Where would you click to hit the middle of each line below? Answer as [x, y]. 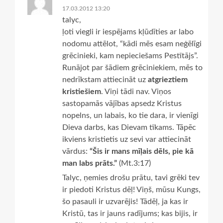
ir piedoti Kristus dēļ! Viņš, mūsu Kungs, [131, 189]
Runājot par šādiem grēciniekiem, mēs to [132, 67]
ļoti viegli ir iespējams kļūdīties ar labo [128, 32]
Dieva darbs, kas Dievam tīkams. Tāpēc [129, 127]
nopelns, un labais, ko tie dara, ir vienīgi [130, 115]
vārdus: [76, 151]
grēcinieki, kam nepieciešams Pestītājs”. [130, 56]
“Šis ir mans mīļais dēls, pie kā [142, 151]
